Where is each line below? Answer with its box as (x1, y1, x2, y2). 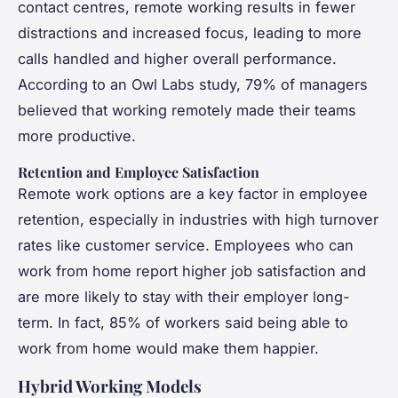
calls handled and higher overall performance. (18, 49, 337, 68)
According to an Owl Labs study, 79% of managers (18, 75, 368, 93)
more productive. (18, 126, 136, 145)
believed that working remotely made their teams (18, 100, 356, 119)
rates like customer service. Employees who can (18, 235, 354, 254)
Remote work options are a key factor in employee (18, 184, 368, 203)
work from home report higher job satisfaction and (18, 261, 366, 280)
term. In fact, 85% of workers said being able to (18, 313, 348, 331)
